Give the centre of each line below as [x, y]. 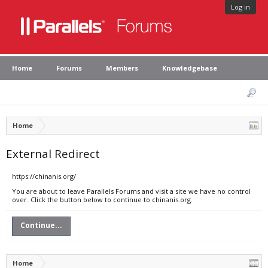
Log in [240, 7]
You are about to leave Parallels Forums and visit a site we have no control [131, 191]
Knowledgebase [190, 68]
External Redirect [53, 153]
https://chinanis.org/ [44, 176]
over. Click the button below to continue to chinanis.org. [102, 200]
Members [122, 68]
